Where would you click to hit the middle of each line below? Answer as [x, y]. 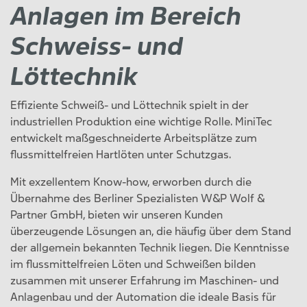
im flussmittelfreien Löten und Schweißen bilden [133, 264]
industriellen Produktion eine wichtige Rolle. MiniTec [141, 122]
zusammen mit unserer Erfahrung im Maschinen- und [145, 281]
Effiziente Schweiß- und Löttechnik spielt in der [130, 105]
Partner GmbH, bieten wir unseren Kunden [116, 215]
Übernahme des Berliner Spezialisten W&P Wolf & [137, 198]
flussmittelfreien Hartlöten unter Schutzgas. [121, 155]
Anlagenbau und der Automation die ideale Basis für [143, 297]
